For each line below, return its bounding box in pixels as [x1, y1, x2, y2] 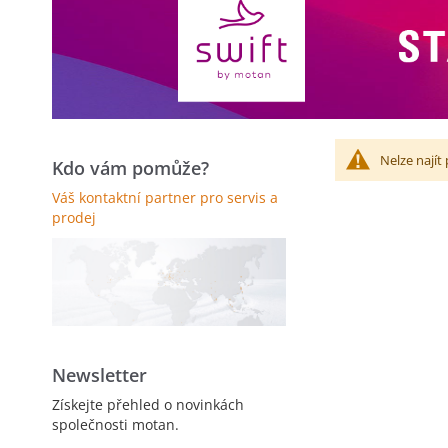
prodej [52, 208, 96, 228]
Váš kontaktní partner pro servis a [52, 188, 278, 208]
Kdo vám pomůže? [52, 156, 209, 181]
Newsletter [52, 363, 147, 388]
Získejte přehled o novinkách [52, 395, 244, 415]
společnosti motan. [52, 415, 179, 435]
